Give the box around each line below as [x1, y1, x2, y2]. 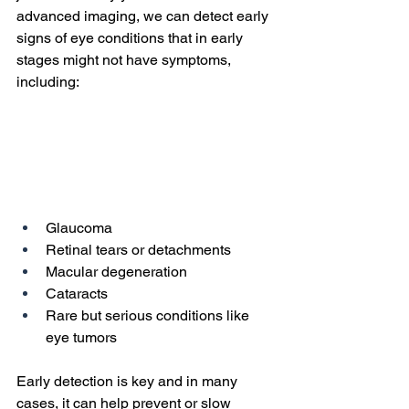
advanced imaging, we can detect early [16, 7, 272, 26]
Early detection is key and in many [16, 372, 241, 391]
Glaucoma [46, 219, 112, 237]
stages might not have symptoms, [16, 51, 235, 69]
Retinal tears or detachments [46, 241, 231, 259]
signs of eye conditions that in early [16, 29, 246, 47]
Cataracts [46, 285, 108, 303]
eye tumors [46, 329, 117, 347]
